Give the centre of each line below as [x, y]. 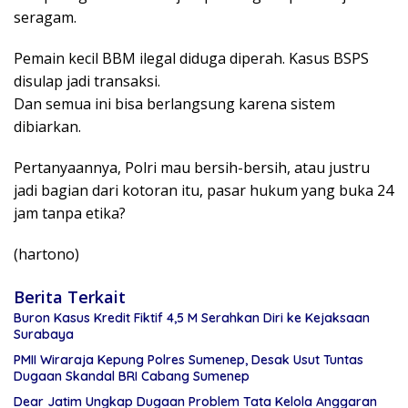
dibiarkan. [47, 127]
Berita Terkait [70, 297]
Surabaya [44, 335]
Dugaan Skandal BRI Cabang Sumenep [132, 377]
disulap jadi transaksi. [87, 82]
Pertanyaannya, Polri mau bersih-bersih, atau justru [192, 168]
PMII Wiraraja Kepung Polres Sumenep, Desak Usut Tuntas [189, 360]
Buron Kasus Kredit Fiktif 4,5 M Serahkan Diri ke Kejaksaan [192, 318]
